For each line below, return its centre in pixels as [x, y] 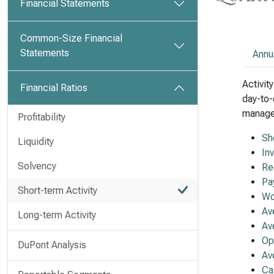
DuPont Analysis [52, 245]
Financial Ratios [54, 88]
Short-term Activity [57, 191]
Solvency [37, 166]
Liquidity [36, 142]
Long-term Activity [57, 215]
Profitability [42, 117]
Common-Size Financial [71, 38]
